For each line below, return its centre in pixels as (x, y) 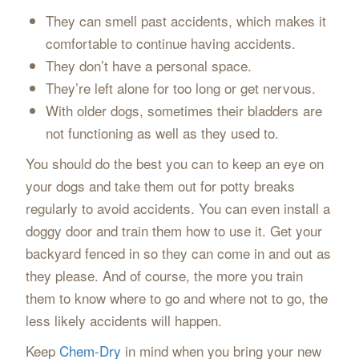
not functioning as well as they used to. (163, 133)
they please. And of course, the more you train (164, 275)
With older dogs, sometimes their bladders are (184, 110)
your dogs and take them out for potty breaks (160, 186)
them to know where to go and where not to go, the (176, 298)
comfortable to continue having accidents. (171, 43)
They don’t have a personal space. (149, 65)
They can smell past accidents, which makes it (186, 20)
